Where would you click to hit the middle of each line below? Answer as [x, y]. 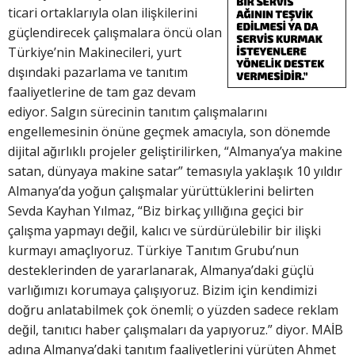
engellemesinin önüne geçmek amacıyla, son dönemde [169, 132]
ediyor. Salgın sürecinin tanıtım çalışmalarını [137, 112]
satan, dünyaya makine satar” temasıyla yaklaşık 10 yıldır [175, 172]
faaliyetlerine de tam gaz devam [102, 92]
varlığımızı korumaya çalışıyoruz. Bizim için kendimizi [162, 290]
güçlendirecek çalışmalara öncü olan [115, 33]
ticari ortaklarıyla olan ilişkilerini [103, 13]
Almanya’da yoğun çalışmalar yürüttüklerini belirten [161, 191]
